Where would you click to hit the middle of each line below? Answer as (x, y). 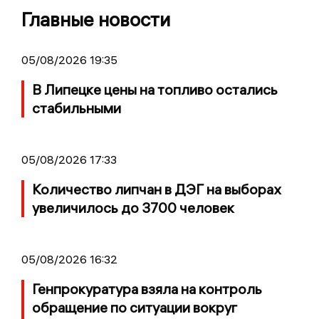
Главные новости (96, 20)
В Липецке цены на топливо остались (155, 90)
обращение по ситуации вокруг (135, 308)
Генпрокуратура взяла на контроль (147, 289)
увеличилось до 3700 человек (133, 208)
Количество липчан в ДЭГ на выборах (156, 189)
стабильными (77, 108)
